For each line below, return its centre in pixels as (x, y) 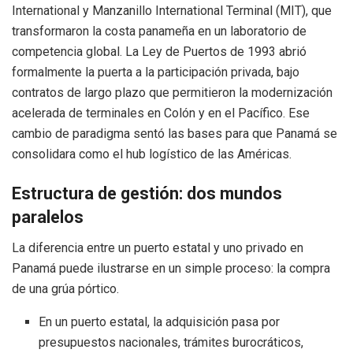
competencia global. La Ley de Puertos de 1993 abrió (159, 52)
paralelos (48, 217)
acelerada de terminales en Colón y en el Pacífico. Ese (161, 113)
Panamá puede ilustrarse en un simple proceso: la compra (171, 268)
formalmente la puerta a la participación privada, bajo (156, 72)
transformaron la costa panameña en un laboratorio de (159, 32)
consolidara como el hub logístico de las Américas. (152, 154)
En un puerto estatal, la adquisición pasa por (160, 321)
